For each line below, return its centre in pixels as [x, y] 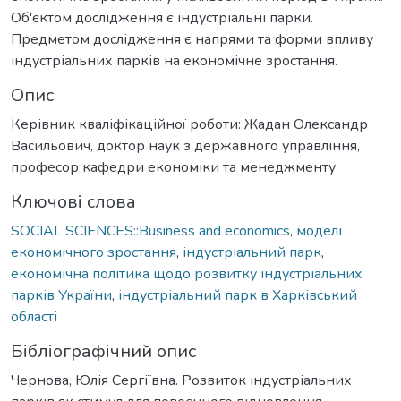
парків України [61, 295]
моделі [319, 230]
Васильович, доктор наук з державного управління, [185, 145]
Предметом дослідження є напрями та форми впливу [192, 39]
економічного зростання [94, 252]
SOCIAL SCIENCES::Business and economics [150, 230]
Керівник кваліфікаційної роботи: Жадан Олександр [189, 124]
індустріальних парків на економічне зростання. [174, 60]
